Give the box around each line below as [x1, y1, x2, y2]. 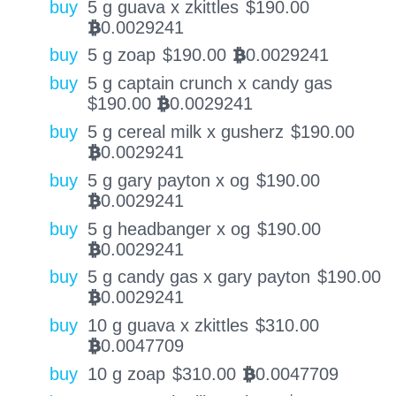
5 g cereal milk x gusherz [87, 122, 284, 142]
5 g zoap [87, 45, 156, 65]
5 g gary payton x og [87, 170, 249, 190]
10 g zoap [87, 364, 165, 385]
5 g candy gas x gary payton [87, 267, 310, 287]
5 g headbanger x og [87, 218, 250, 239]
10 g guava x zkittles [87, 316, 248, 336]
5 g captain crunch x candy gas [87, 73, 332, 94]
